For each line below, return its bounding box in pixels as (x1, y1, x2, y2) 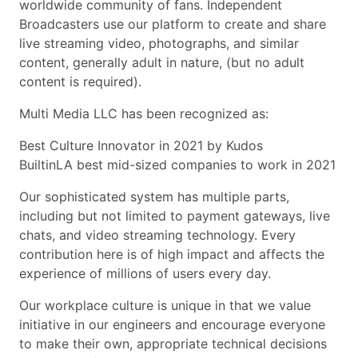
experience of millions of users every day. (19, 265, 271, 281)
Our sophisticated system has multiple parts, (19, 189, 289, 205)
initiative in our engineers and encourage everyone (19, 316, 325, 332)
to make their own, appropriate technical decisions (19, 336, 327, 352)
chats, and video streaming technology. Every (19, 227, 296, 243)
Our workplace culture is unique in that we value (19, 297, 311, 313)
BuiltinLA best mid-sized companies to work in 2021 (19, 157, 336, 173)
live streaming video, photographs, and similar (19, 35, 299, 51)
